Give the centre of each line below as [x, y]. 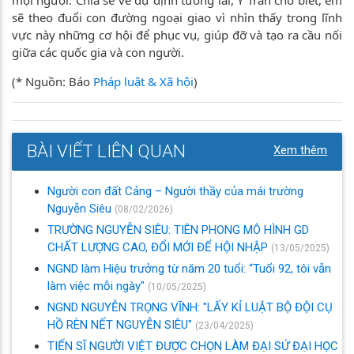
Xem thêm [301, 151]
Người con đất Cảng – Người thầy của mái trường [175, 191]
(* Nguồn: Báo [53, 81]
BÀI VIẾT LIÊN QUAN [106, 151]
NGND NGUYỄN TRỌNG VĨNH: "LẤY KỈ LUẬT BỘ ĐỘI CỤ [190, 307]
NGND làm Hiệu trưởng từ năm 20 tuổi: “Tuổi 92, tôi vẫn [189, 268]
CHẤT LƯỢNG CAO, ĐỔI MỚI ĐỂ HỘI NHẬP [159, 247]
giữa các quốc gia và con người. [98, 52]
